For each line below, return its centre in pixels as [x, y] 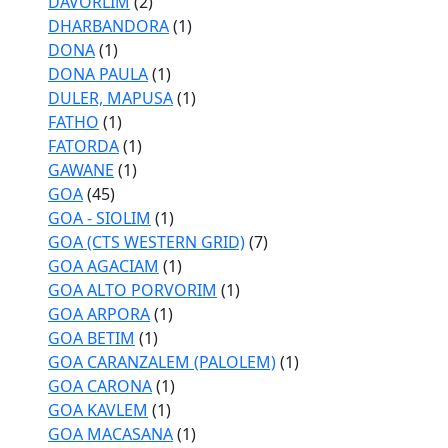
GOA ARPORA [99, 314]
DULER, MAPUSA [110, 98]
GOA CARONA [100, 386]
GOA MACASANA [110, 434]
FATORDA [83, 146]
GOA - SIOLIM [99, 218]
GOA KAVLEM [98, 410]
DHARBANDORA [108, 26]
